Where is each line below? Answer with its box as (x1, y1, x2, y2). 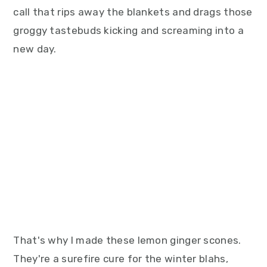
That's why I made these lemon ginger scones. (13, 234, 241, 246)
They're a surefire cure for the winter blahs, (13, 253, 228, 265)
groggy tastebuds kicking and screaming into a (13, 24, 244, 36)
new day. (13, 43, 57, 55)
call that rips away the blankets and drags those (13, 6, 253, 18)
